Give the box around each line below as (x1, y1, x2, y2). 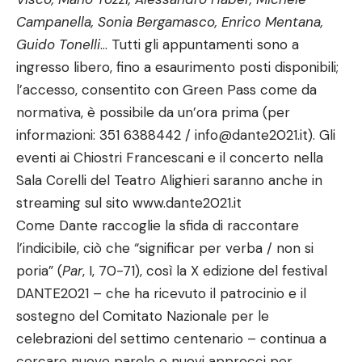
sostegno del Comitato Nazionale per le (16, 306, 269, 325)
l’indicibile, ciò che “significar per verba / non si (16, 238, 314, 257)
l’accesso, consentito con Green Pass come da (16, 80, 317, 99)
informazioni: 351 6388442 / (16, 125, 195, 144)
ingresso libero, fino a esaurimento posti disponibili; (16, 57, 339, 76)
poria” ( (16, 261, 62, 280)
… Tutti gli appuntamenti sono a (100, 35, 299, 53)
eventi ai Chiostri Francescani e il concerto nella (16, 148, 323, 166)
